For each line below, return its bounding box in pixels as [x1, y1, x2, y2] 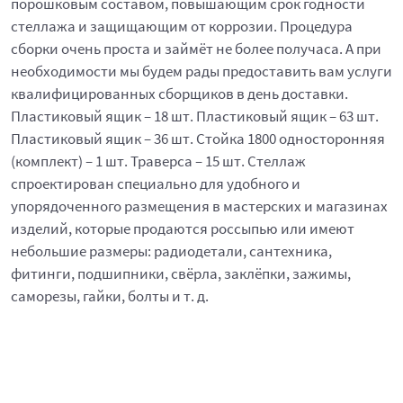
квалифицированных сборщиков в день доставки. [11, 84, 348, 103]
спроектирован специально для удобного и [11, 174, 300, 193]
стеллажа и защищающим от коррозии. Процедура [11, 16, 353, 36]
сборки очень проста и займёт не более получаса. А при [11, 39, 381, 58]
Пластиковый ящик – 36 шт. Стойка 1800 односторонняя [11, 129, 385, 148]
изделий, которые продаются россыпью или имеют [11, 219, 354, 238]
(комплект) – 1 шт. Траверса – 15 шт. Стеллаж [11, 151, 306, 171]
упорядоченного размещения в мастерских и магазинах [11, 196, 388, 216]
